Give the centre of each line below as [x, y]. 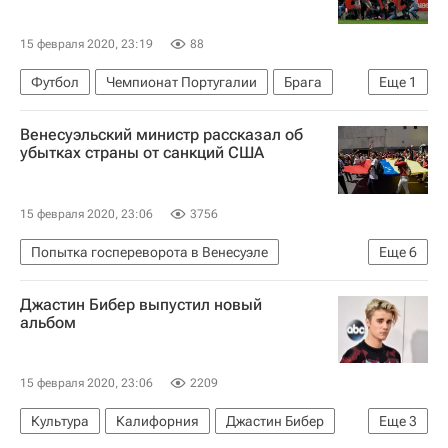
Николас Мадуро [85, 313]
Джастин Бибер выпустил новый [141, 304]
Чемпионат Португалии [181, 82]
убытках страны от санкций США [142, 152]
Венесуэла [222, 282]
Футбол [55, 82]
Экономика [67, 282]
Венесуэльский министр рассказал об [161, 134]
